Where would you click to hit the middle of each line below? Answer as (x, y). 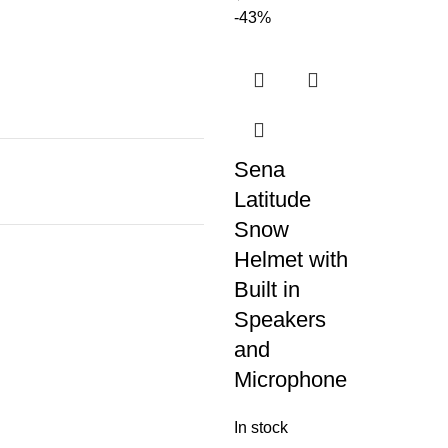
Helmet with (291, 259)
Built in (267, 289)
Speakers (280, 319)
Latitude (272, 199)
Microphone (290, 379)
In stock (261, 427)
